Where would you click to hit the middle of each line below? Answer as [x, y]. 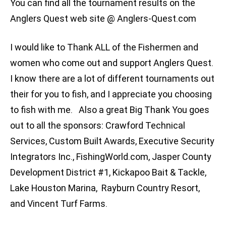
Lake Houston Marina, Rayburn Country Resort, [105, 188]
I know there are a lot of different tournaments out [112, 79]
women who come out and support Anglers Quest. [112, 63]
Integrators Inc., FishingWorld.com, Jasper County [111, 157]
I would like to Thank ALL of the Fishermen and [104, 47]
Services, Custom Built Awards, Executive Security [112, 141]
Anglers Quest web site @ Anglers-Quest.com [103, 19]
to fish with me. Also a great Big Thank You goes [110, 110]
